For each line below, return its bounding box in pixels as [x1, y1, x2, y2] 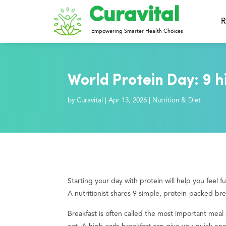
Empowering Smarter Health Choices [91, 29, 183, 34]
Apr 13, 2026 [108, 97, 147, 104]
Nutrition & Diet [152, 97, 201, 104]
